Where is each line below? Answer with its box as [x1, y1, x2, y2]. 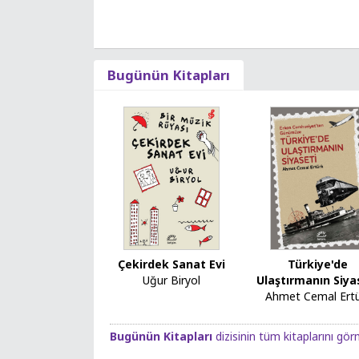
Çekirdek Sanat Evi [117, 256, 225, 272]
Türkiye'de [288, 256, 349, 272]
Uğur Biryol [142, 272, 200, 288]
